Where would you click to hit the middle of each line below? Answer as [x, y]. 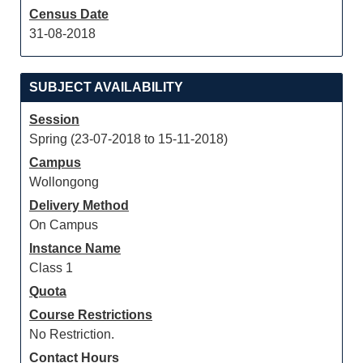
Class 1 [51, 268]
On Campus [64, 225]
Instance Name [75, 248]
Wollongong [64, 182]
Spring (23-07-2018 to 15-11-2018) [128, 139]
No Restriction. [72, 334]
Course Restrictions [91, 315]
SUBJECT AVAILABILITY [106, 87]
